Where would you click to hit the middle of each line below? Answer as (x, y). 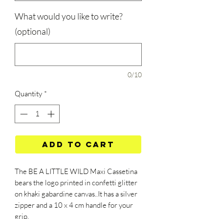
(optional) (33, 31)
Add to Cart (78, 144)
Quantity (28, 93)
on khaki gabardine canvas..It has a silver (76, 194)
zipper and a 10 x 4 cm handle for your (74, 205)
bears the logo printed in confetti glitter (76, 183)
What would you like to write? (69, 16)
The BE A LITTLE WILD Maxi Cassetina (76, 172)
